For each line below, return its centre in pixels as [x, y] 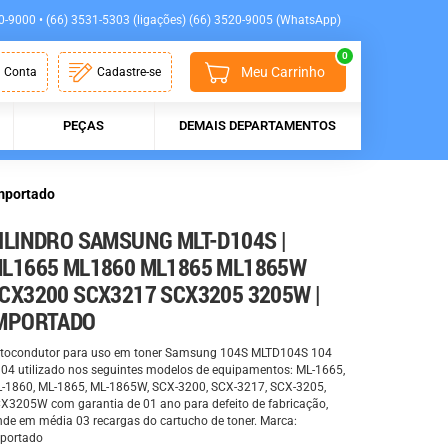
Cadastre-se [129, 72]
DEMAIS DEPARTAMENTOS [257, 126]
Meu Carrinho [283, 72]
